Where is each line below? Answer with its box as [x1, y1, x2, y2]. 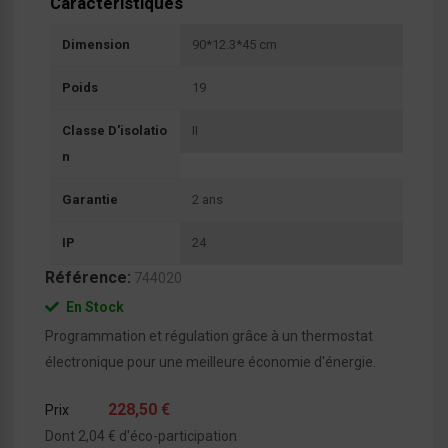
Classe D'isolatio [62, 122, 167, 138]
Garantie [62, 191, 118, 207]
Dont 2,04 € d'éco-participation [45, 427, 237, 444]
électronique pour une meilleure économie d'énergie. [45, 353, 376, 370]
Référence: [45, 267, 131, 287]
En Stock [63, 298, 124, 315]
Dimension [62, 36, 130, 52]
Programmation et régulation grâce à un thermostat [45, 327, 373, 344]
